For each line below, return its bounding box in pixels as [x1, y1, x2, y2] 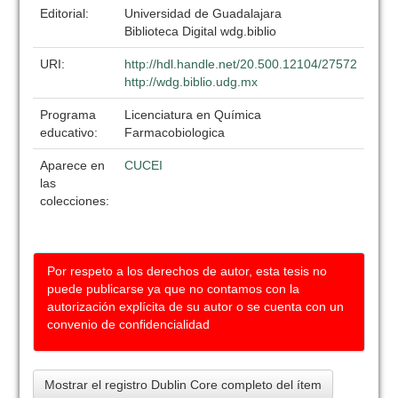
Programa [40, 107, 97, 122]
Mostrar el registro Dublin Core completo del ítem [44, 378, 322, 392]
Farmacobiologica [124, 125, 226, 139]
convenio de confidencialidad [47, 317, 211, 331]
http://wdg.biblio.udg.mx [124, 75, 259, 89]
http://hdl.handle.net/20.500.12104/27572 [124, 57, 358, 71]
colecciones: [40, 194, 110, 208]
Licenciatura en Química [124, 107, 262, 122]
